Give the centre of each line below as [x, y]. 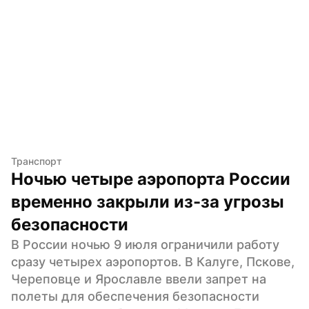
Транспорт [37, 161]
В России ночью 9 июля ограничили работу [145, 244]
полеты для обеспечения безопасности [135, 296]
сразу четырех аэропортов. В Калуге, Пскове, [153, 261]
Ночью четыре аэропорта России [151, 179]
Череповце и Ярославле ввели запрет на [139, 279]
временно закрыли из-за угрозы [148, 201]
